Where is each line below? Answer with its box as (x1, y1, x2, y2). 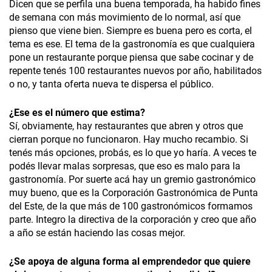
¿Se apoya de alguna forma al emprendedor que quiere (9, 256, 251, 268)
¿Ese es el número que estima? (9, 107, 145, 119)
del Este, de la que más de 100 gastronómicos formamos (9, 200, 253, 212)
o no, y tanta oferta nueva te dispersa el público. (9, 78, 214, 90)
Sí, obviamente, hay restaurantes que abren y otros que (9, 120, 243, 132)
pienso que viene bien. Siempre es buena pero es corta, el (9, 25, 252, 37)
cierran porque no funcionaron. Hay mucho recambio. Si (9, 134, 248, 146)
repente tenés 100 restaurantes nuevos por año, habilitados (9, 65, 262, 77)
